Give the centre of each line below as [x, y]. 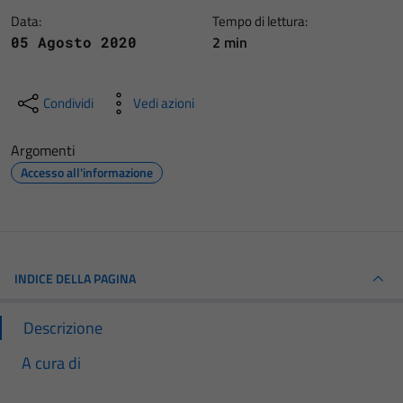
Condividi [68, 103]
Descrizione [63, 328]
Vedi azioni [164, 103]
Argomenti [43, 150]
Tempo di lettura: [260, 21]
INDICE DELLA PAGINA [75, 278]
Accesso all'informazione [87, 172]
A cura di [51, 363]
